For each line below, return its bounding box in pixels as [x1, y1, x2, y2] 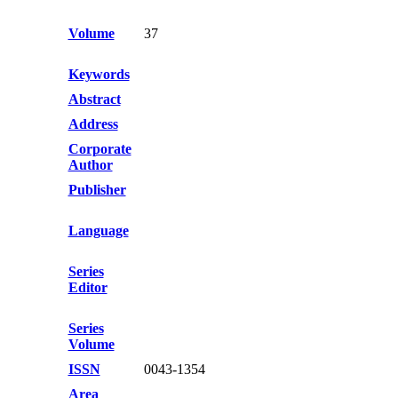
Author [68, 157, 113, 172]
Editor [68, 280, 107, 295]
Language [68, 223, 129, 238]
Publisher [68, 182, 126, 197]
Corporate [68, 141, 131, 156]
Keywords [68, 67, 130, 82]
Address [68, 116, 118, 131]
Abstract [68, 92, 121, 107]
